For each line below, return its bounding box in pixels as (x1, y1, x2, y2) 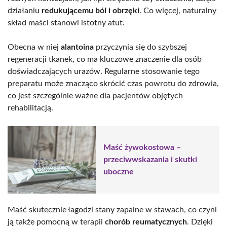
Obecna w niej (8, 43, 61, 51)
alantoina (61, 43, 94, 51)
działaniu (8, 6, 42, 15)
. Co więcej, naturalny (139, 6, 216, 15)
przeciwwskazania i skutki (103, 156, 197, 164)
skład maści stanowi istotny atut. (8, 18, 125, 27)
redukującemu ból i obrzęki (42, 6, 139, 15)
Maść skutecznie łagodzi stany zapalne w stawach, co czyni (8, 205, 217, 214)
